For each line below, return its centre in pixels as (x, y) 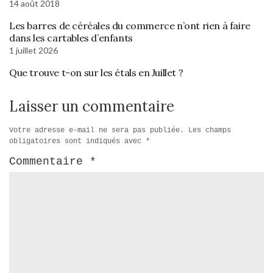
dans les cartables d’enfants (71, 38)
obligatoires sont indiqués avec (77, 141)
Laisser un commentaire (92, 106)
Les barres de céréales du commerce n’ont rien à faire (130, 26)
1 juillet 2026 (34, 50)
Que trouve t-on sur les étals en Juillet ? (96, 73)
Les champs (210, 130)
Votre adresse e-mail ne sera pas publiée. (97, 130)
